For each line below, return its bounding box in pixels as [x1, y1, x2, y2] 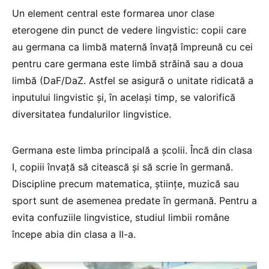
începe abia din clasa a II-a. [12, 228, 136, 241]
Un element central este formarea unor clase [12, 7, 214, 20]
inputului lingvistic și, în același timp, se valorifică [12, 91, 235, 104]
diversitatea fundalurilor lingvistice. [12, 108, 171, 121]
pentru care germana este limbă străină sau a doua [12, 58, 243, 70]
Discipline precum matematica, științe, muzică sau [12, 178, 239, 190]
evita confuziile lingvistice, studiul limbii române [12, 211, 229, 224]
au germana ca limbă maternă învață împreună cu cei [12, 41, 253, 53]
